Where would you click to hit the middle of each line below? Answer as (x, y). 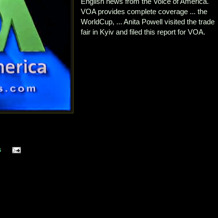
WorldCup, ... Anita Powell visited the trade (148, 22)
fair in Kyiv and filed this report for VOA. (143, 32)
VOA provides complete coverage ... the (144, 12)
